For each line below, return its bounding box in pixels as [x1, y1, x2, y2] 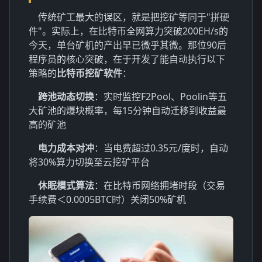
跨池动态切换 [38, 90, 94, 103]
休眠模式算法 [38, 179, 94, 192]
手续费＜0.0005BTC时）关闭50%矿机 [29, 193, 186, 206]
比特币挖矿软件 [57, 67, 122, 80]
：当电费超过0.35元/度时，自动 [94, 142, 228, 154]
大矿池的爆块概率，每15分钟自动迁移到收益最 [29, 104, 226, 117]
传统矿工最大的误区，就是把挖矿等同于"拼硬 [38, 11, 229, 23]
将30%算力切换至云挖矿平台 [29, 156, 150, 168]
